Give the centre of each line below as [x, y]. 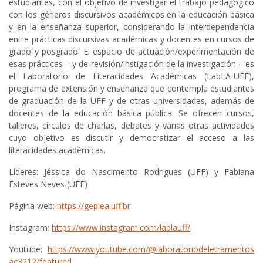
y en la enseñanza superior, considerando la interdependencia [131, 27]
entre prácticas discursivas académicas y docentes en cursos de [131, 39]
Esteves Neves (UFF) [48, 184]
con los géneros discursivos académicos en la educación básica [131, 15]
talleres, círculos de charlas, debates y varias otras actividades [131, 126]
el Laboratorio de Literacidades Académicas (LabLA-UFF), [131, 76]
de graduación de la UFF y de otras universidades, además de [131, 101]
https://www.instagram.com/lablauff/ [121, 228]
